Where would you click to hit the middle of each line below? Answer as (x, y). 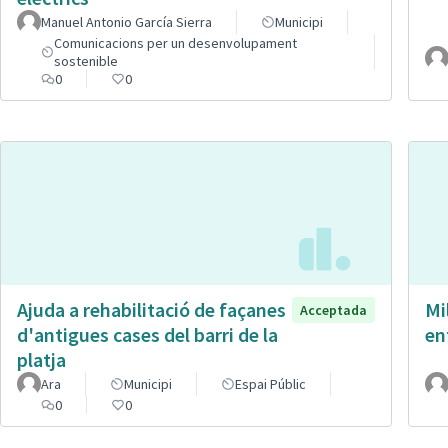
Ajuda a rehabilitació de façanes (151, 310)
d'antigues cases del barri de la (147, 335)
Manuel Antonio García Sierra (126, 21)
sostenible (86, 60)
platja (41, 360)
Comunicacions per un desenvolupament (176, 42)
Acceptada (333, 310)
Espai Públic (270, 384)
